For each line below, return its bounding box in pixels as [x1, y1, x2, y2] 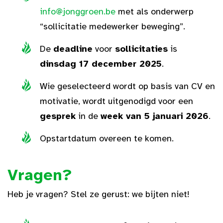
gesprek [40, 111, 76, 121]
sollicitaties [115, 43, 168, 54]
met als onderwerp [115, 6, 194, 17]
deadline [53, 43, 93, 54]
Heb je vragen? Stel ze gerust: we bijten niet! [7, 189, 190, 200]
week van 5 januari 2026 [101, 111, 209, 121]
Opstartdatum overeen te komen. [40, 133, 174, 144]
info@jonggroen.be [40, 6, 115, 17]
